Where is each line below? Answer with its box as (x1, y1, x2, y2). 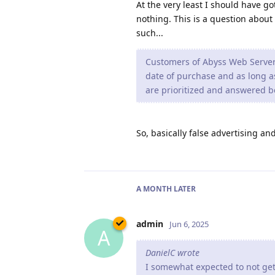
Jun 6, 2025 (169, 218, 209, 230)
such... (136, 26, 163, 39)
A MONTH (136, 183, 172, 194)
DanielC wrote (145, 246, 199, 258)
